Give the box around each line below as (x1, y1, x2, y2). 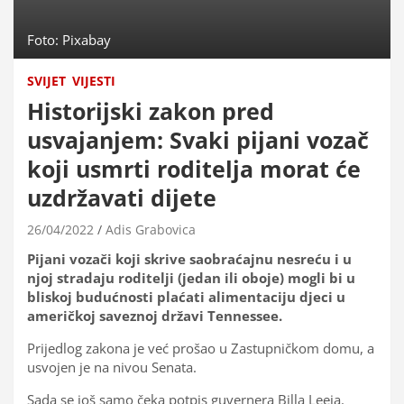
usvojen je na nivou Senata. (27, 357, 197, 376)
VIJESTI (72, 71, 115, 89)
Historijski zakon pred (27, 95, 274, 126)
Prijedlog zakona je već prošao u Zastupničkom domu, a (27, 338, 374, 357)
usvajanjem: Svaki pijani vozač (27, 124, 369, 155)
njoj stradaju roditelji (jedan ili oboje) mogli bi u (27, 268, 355, 287)
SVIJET (27, 71, 66, 89)
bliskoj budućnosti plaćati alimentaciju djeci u (27, 287, 345, 306)
